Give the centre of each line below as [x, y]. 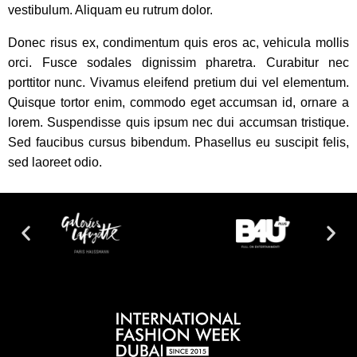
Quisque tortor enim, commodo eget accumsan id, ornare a [178, 103]
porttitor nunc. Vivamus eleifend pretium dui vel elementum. [178, 83]
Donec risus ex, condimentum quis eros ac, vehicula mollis [178, 43]
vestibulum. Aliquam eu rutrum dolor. [110, 10]
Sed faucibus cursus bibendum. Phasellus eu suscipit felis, [178, 143]
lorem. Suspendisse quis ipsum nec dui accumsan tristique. [178, 123]
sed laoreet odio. [55, 163]
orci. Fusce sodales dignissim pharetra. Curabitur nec [178, 63]
